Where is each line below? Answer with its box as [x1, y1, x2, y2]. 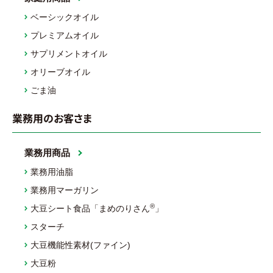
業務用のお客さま [12, 110, 92, 126]
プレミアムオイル [30, 30, 99, 41]
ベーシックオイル [30, 12, 99, 23]
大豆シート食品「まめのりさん [30, 204, 150, 214]
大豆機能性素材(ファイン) [30, 240, 130, 250]
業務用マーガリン [30, 185, 99, 196]
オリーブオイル [30, 67, 90, 77]
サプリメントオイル [30, 49, 107, 59]
